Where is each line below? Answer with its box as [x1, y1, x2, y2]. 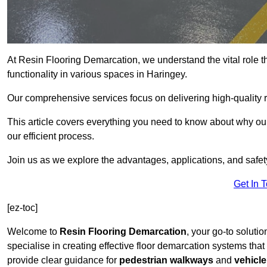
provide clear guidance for [7, 255, 119, 266]
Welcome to [7, 226, 60, 237]
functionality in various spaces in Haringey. [7, 69, 187, 80]
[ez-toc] [7, 203, 38, 213]
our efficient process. [7, 131, 94, 142]
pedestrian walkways [119, 255, 213, 266]
